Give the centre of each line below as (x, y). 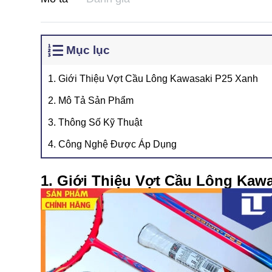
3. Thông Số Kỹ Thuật (95, 122)
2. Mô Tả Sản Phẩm (91, 100)
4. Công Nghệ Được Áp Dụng (112, 144)
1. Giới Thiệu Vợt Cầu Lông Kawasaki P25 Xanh (153, 79)
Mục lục (88, 50)
